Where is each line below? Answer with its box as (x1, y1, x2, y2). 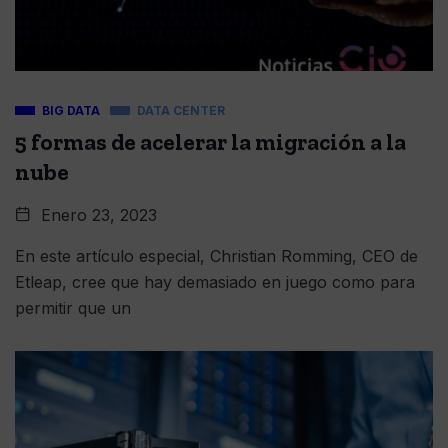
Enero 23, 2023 (36, 205, 157, 225)
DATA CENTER (137, 103, 225, 118)
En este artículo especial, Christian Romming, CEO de (15, 246, 418, 266)
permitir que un (15, 298, 131, 318)
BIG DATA (42, 103, 100, 118)
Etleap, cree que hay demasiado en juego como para (15, 272, 415, 292)
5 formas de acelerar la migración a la (15, 128, 406, 156)
